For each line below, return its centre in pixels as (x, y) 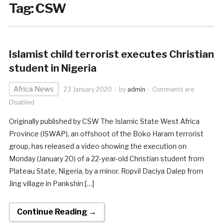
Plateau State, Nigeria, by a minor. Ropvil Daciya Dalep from (106, 171)
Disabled (21, 102)
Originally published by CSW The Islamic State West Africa (104, 121)
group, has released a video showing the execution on (98, 146)
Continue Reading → (56, 212)
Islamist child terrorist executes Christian (111, 54)
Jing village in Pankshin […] (51, 183)
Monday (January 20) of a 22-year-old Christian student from (106, 158)
